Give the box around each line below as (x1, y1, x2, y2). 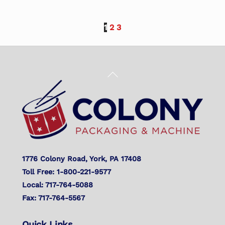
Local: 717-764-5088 (22, 180, 93, 189)
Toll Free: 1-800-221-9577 (22, 167, 111, 176)
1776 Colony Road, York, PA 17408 (22, 154, 142, 163)
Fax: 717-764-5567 (22, 193, 85, 202)
